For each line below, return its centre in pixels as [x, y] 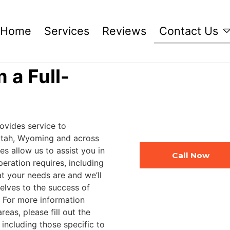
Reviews [124, 31]
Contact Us [188, 31]
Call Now [191, 155]
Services [66, 31]
